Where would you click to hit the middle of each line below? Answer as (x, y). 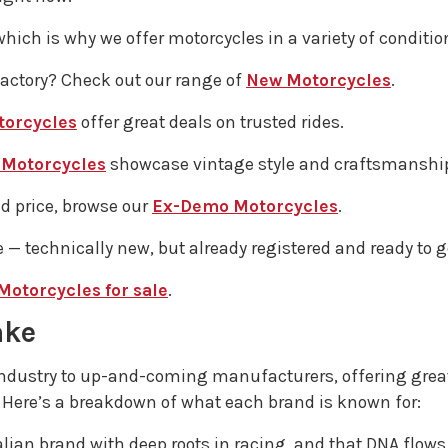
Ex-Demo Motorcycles (245, 206)
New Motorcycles (318, 80)
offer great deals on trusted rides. (210, 122)
